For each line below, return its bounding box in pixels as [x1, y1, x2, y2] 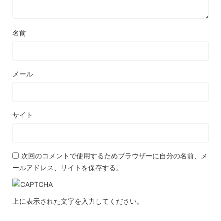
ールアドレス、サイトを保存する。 [12, 163, 123, 172]
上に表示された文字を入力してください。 [12, 197, 144, 206]
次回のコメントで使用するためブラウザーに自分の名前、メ [21, 151, 208, 160]
